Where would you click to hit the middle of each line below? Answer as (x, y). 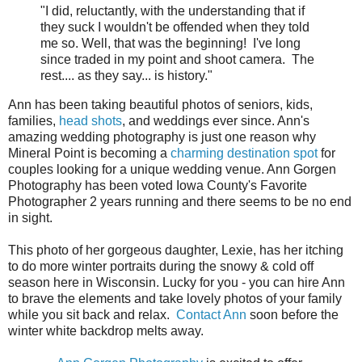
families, (34, 120)
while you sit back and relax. (92, 314)
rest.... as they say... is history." (128, 75)
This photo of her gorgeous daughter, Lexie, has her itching (176, 250)
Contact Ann (211, 314)
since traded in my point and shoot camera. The (177, 59)
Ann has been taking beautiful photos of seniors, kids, (160, 104)
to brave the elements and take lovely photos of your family (175, 298)
